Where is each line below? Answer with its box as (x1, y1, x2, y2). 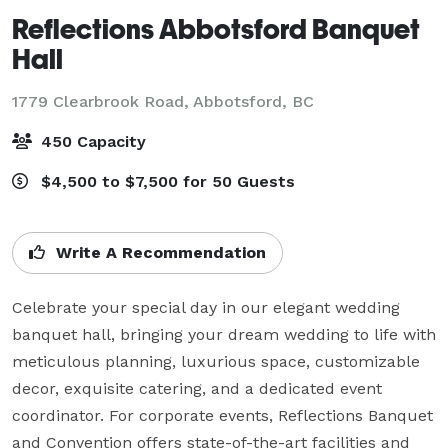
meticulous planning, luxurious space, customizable (12, 351, 420, 371)
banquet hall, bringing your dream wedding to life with (12, 324, 436, 344)
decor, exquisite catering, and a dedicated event (12, 378, 382, 398)
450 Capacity (36, 131, 146, 151)
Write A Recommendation (51, 242, 266, 262)
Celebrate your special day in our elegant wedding (12, 297, 400, 317)
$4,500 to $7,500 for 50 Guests (36, 171, 295, 191)
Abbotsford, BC (193, 91, 314, 111)
